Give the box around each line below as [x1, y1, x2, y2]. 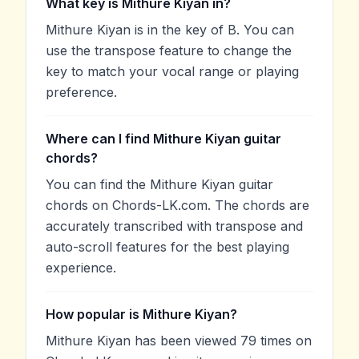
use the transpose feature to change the [46, 42, 292, 58]
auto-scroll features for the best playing [46, 238, 289, 255]
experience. [46, 259, 116, 276]
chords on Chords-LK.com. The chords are [46, 196, 309, 213]
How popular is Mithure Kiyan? [46, 305, 237, 322]
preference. [46, 83, 117, 100]
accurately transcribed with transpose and [46, 217, 303, 234]
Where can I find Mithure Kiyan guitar [46, 130, 281, 147]
